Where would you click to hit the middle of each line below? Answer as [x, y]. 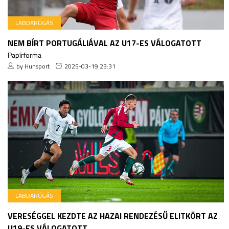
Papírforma [25, 55]
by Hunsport [33, 66]
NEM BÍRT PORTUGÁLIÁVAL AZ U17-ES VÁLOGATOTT [105, 43]
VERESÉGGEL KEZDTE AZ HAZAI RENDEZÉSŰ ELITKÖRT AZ [113, 216]
